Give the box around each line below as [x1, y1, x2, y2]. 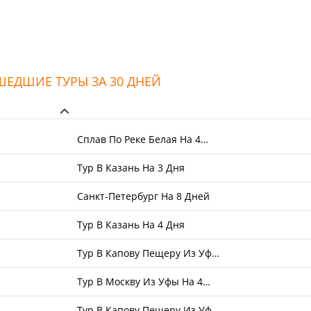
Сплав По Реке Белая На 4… [77, 133, 209, 146]
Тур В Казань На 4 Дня [77, 218, 185, 231]
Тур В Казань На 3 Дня [77, 161, 185, 174]
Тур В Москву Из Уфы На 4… [77, 275, 211, 288]
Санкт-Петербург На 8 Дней [77, 190, 210, 203]
